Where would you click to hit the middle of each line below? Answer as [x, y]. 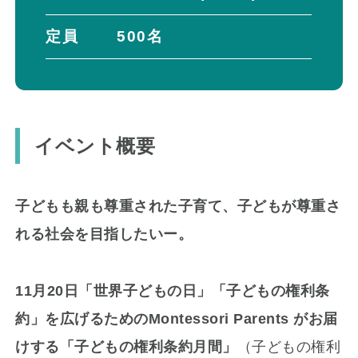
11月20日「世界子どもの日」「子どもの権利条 [173, 290]
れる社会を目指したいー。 [104, 234]
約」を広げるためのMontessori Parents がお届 [177, 318]
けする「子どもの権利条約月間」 [126, 346]
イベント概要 [95, 146]
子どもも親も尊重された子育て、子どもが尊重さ [178, 206]
